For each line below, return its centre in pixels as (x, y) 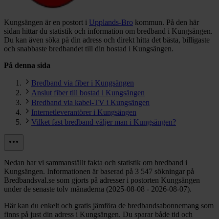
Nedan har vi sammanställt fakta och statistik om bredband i (96, 162)
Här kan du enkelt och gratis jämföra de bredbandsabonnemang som (109, 205)
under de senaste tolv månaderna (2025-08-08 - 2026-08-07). (98, 189)
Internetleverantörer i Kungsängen (84, 112)
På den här (183, 22)
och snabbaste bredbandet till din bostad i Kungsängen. (89, 48)
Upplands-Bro (111, 22)
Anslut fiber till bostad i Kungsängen (88, 92)
